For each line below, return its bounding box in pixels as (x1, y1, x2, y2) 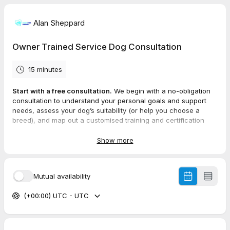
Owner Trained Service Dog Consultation (12, 42, 182, 52)
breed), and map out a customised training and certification (12, 116, 204, 124)
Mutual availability (33, 171, 90, 180)
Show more (97, 136, 133, 144)
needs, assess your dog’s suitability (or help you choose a (12, 106, 200, 114)
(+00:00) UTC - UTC (23, 191, 89, 200)
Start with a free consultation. (12, 87, 112, 95)
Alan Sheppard (33, 17, 85, 28)
